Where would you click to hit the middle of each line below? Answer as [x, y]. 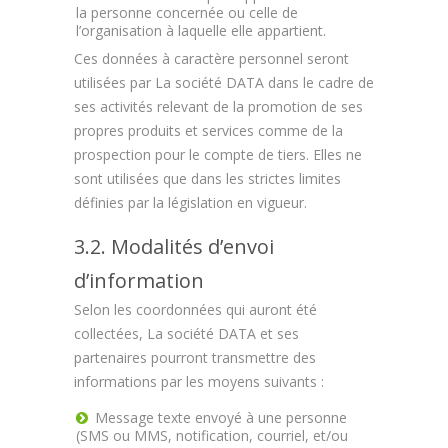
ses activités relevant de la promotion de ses [218, 106]
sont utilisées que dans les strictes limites [207, 178]
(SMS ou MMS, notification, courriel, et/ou [212, 435]
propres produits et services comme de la [208, 130]
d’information [139, 280]
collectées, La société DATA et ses [186, 333]
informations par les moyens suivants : [199, 381]
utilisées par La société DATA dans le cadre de [224, 82]
